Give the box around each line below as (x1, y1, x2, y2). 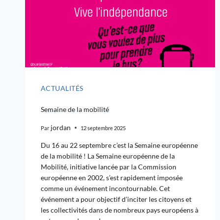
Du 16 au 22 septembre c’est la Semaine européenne (41, 141, 198, 150)
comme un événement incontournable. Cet (41, 184, 170, 193)
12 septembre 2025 (81, 124, 126, 131)
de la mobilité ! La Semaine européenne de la (41, 152, 175, 161)
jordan (51, 123, 71, 132)
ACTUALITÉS (41, 84, 83, 93)
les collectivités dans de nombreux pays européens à (41, 206, 198, 215)
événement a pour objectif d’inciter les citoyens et (41, 195, 192, 204)
